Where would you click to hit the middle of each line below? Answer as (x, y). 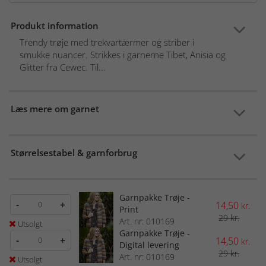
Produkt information (55, 26)
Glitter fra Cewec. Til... (63, 67)
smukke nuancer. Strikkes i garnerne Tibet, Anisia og (93, 55)
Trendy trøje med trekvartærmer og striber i (107, 42)
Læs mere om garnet (55, 109)
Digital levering (149, 245)
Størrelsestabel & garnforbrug (74, 153)
